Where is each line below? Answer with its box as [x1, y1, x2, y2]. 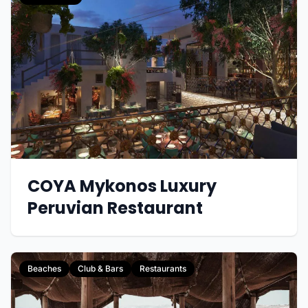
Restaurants [140, 263, 186, 274]
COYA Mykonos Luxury [27, 175, 217, 197]
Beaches [27, 263, 61, 274]
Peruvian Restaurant [27, 197, 203, 219]
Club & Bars [78, 263, 123, 274]
